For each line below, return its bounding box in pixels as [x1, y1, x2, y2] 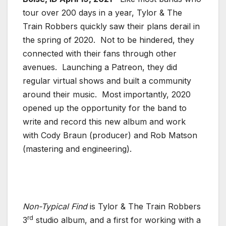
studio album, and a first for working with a [33, 214, 201, 225]
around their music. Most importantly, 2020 [23, 89, 191, 99]
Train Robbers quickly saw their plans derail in [23, 21, 200, 31]
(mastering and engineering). [23, 143, 132, 154]
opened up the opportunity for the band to [23, 102, 187, 113]
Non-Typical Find [23, 201, 87, 211]
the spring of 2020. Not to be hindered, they [23, 34, 194, 45]
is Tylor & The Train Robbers [87, 201, 201, 211]
